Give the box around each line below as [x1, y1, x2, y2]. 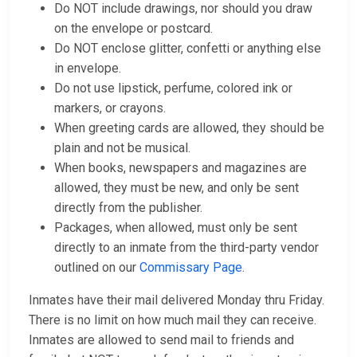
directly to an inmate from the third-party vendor [54, 240, 319, 256]
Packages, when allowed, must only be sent [54, 220, 297, 236]
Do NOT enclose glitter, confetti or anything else [54, 41, 321, 57]
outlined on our [54, 260, 139, 276]
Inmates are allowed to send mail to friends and [29, 332, 294, 348]
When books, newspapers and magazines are [54, 160, 307, 176]
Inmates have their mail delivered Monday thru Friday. [29, 292, 324, 308]
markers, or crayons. [54, 100, 166, 116]
